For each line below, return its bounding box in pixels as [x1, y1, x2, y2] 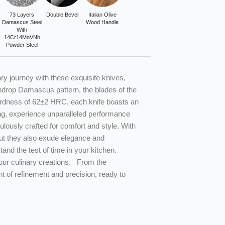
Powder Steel [6, 42, 38, 48]
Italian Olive [88, 12, 117, 18]
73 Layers [10, 12, 34, 18]
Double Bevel [46, 12, 78, 18]
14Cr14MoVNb [4, 34, 40, 40]
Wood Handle [86, 19, 119, 25]
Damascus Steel [2, 19, 42, 25]
